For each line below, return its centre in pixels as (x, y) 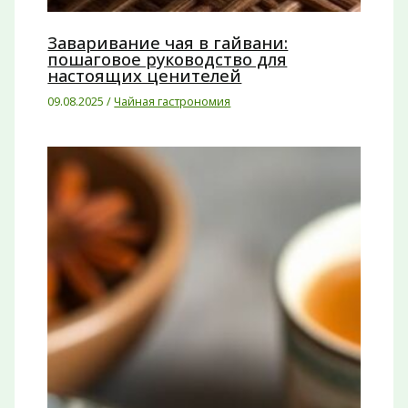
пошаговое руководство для (168, 60)
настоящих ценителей (145, 76)
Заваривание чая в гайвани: (168, 43)
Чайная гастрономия (173, 102)
